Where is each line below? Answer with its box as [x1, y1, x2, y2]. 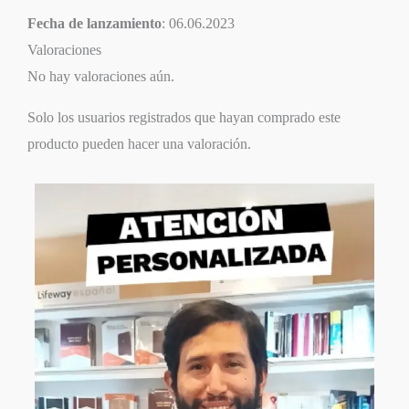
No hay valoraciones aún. [27, 68, 174, 85]
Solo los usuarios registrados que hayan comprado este [27, 110, 341, 126]
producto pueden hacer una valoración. [27, 136, 251, 152]
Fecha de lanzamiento [27, 16, 162, 32]
